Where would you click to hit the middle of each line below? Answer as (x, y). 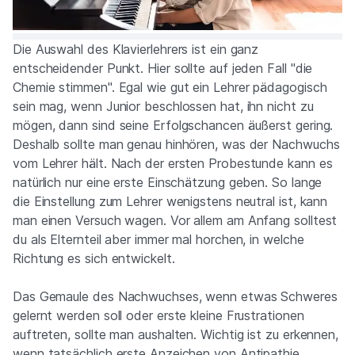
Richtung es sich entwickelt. (94, 258)
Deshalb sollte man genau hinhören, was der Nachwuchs (176, 144)
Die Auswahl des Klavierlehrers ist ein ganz (136, 49)
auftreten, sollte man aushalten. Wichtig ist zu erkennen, (176, 334)
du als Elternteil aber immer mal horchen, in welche (158, 239)
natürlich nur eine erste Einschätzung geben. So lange (168, 182)
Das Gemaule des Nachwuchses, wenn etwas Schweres (175, 296)
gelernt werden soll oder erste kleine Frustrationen (158, 315)
